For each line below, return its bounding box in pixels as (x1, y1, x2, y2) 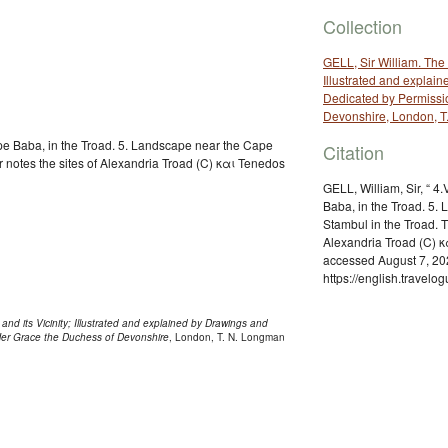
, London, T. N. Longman (169, 330, 285, 344)
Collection (323, 12, 402, 39)
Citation (323, 138, 384, 165)
